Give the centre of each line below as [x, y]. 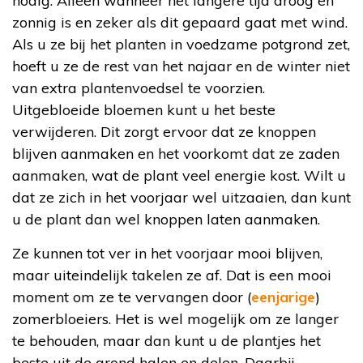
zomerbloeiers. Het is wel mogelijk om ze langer [175, 318]
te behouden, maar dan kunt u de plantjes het [167, 340]
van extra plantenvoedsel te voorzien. [139, 88]
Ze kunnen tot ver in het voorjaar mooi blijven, [167, 253]
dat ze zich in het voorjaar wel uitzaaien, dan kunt [181, 197]
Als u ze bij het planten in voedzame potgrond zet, [181, 44]
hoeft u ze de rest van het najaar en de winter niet [181, 66]
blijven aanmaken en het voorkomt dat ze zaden [176, 153]
